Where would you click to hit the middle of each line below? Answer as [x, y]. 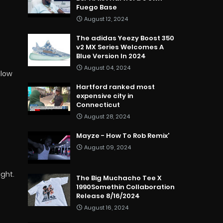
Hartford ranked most [115, 87]
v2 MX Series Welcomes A [120, 47]
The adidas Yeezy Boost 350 [125, 38]
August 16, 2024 [106, 208]
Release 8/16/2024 [108, 196]
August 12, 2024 [106, 19]
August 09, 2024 [108, 148]
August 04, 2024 [107, 68]
